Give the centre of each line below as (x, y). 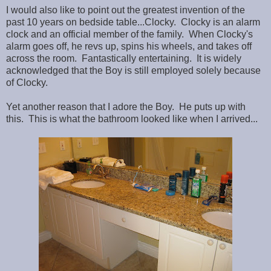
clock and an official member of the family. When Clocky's (129, 34)
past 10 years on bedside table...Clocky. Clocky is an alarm (133, 22)
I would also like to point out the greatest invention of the (126, 10)
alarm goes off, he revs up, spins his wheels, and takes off (129, 46)
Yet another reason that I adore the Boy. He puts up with (126, 106)
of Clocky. (27, 82)
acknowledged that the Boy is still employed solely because (133, 70)
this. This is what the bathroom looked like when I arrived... (132, 119)
